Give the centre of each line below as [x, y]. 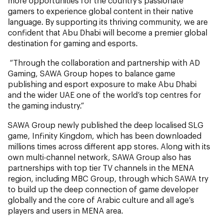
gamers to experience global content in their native [100, 11]
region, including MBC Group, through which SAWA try [108, 178]
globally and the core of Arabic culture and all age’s [101, 200]
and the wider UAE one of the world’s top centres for [104, 94]
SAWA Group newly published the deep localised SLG [106, 125]
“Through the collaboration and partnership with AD [104, 62]
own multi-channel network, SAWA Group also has [100, 157]
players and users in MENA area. [65, 210]
